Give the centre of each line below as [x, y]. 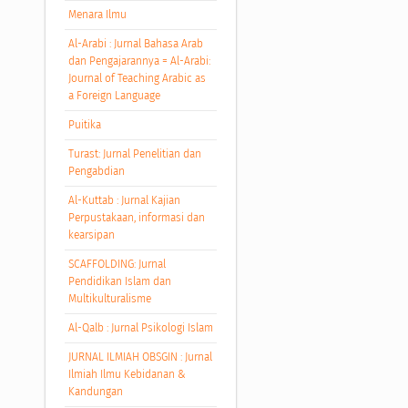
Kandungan [95, 391]
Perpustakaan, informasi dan [136, 217]
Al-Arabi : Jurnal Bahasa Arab [135, 43]
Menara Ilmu [97, 14]
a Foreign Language [114, 95]
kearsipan [91, 235]
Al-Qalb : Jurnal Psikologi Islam [140, 327]
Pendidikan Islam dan [119, 281]
